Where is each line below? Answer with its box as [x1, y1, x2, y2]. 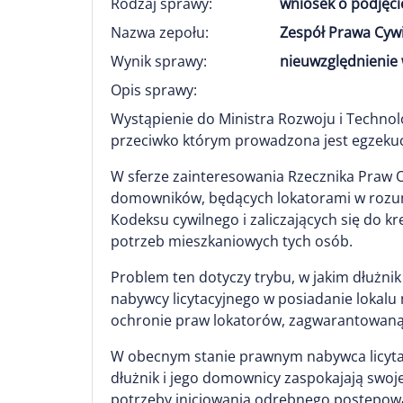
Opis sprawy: [111, 80, 197, 100]
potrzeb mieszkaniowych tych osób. [111, 231, 353, 251]
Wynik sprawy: [111, 51, 207, 71]
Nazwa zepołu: [111, 22, 209, 42]
